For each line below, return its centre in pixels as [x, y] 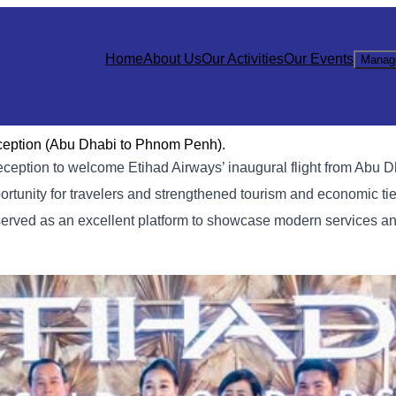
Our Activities [243, 59]
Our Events [319, 59]
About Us [172, 59]
